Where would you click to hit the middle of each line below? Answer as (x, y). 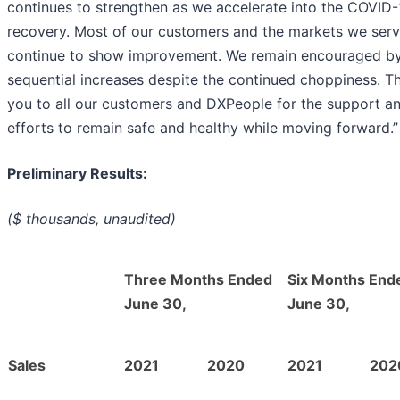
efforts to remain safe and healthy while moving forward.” (203, 128)
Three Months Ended (198, 280)
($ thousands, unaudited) (92, 219)
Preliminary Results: (77, 174)
